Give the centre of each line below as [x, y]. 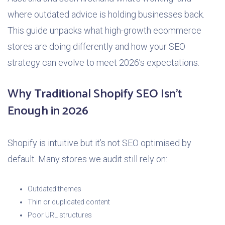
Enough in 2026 [48, 111]
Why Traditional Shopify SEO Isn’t [95, 94]
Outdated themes [54, 189]
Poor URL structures [60, 215]
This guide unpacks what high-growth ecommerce [104, 31]
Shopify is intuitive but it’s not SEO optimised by [99, 143]
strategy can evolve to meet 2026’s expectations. [103, 63]
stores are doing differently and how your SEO [96, 47]
